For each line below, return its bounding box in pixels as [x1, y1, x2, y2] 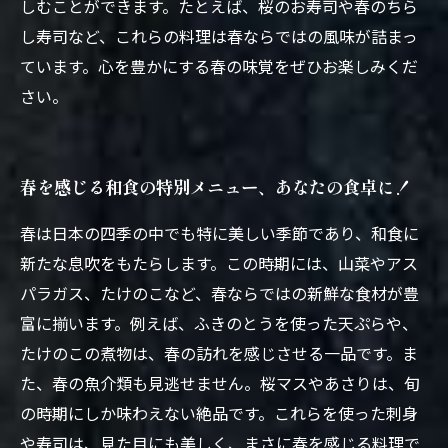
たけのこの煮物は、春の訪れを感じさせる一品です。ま [20, 341, 418, 365]
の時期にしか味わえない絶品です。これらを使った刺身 [20, 401, 418, 425]
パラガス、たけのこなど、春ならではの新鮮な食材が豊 [20, 281, 419, 305]
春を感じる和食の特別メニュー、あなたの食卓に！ [20, 174, 411, 199]
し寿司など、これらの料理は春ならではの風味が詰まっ [20, 24, 418, 48]
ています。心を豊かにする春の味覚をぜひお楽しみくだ [20, 54, 418, 78]
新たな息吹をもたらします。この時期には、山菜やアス [20, 251, 418, 275]
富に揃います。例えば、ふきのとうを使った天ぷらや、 [20, 311, 418, 335]
